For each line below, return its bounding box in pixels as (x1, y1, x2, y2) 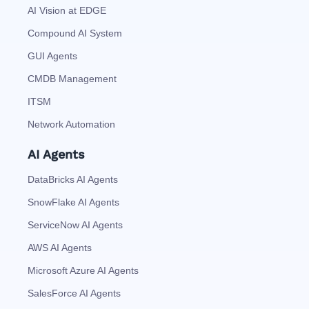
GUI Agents (28, 50, 77, 61)
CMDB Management (28, 72, 117, 84)
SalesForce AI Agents (28, 287, 121, 299)
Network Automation (28, 118, 115, 130)
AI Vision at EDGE (28, 4, 106, 16)
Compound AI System (28, 27, 122, 39)
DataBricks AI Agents (28, 173, 118, 185)
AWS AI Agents (28, 241, 92, 253)
